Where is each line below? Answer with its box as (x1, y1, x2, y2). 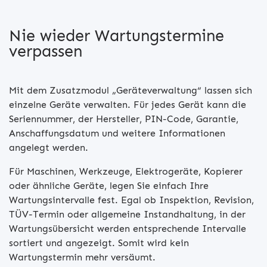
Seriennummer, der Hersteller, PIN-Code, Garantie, (9, 113, 238, 125)
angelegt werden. (9, 142, 88, 153)
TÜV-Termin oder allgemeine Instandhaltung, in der (9, 209, 246, 220)
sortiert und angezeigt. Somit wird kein (9, 237, 189, 249)
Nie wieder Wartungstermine (9, 26, 224, 45)
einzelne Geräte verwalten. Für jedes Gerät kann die (9, 99, 246, 110)
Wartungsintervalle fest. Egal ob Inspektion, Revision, (9, 194, 254, 206)
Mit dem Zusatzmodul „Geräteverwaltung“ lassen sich (9, 85, 252, 96)
